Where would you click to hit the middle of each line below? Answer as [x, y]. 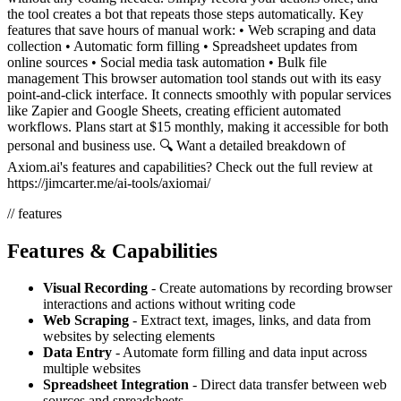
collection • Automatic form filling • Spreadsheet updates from [182, 46]
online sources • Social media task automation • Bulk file [167, 62]
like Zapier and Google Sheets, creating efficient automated [174, 110]
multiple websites [92, 369]
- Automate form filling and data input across [239, 353]
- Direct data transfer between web [288, 385]
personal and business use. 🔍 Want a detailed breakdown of [176, 145]
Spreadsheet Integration [116, 385]
